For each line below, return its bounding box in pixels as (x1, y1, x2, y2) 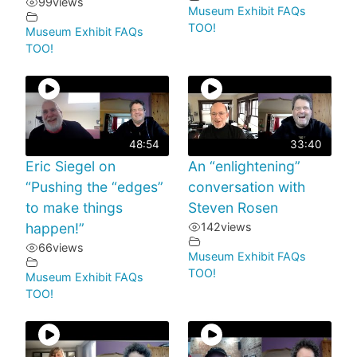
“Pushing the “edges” (25, 178, 163, 196)
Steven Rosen (188, 199, 278, 217)
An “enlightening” (188, 158, 300, 175)
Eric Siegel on (25, 158, 116, 175)
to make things (25, 199, 123, 217)
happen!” (25, 220, 84, 237)
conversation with (188, 178, 305, 196)
